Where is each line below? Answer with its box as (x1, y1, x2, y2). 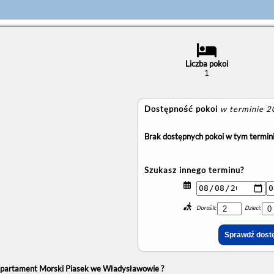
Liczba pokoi (185, 58, 228, 68)
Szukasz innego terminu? (144, 165, 244, 175)
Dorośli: (196, 204, 218, 211)
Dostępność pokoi (144, 103, 218, 114)
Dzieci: (245, 204, 262, 211)
